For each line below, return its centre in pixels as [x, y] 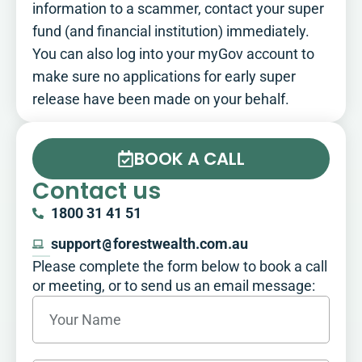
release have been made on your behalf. [161, 99]
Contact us [97, 191]
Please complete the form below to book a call [180, 267]
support [76, 244]
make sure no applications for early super [164, 76]
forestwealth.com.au [180, 244]
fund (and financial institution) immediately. [171, 31]
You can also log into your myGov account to [173, 54]
